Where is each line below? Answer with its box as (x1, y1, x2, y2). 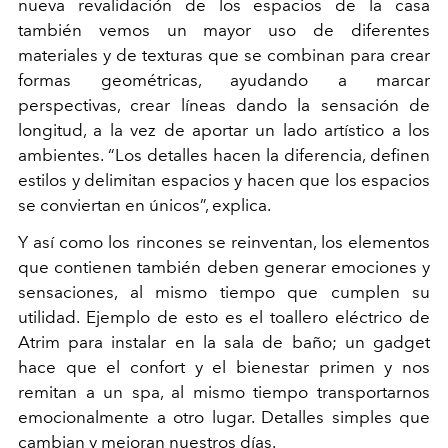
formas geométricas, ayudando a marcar (18, 70, 430, 91)
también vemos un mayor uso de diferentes (18, 20, 430, 41)
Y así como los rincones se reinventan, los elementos (18, 232, 430, 253)
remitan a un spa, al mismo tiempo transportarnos (18, 382, 430, 403)
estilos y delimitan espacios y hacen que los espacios (18, 170, 430, 191)
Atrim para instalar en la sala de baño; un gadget (18, 332, 430, 353)
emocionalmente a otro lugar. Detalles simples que (18, 407, 430, 428)
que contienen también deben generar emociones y (18, 257, 430, 278)
